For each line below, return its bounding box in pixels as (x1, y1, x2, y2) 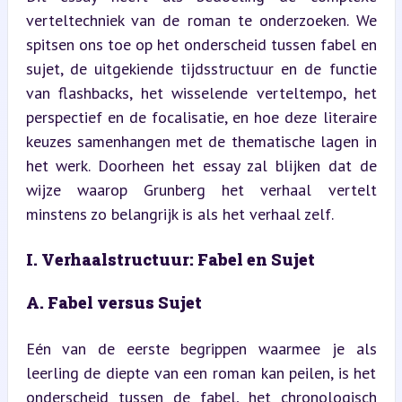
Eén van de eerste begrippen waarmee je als (25, 337, 377, 359)
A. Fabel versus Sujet (25, 291, 202, 313)
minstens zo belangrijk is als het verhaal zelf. (25, 203, 334, 224)
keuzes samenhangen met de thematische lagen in (25, 130, 377, 152)
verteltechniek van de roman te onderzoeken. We (25, 9, 377, 31)
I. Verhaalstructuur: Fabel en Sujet (25, 248, 315, 270)
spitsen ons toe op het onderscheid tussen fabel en (25, 33, 377, 55)
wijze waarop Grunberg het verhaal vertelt (25, 179, 377, 200)
